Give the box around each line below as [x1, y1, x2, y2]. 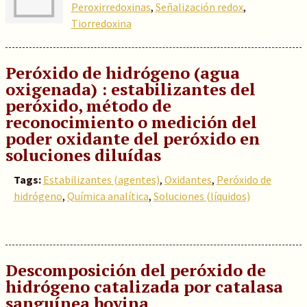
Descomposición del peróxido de [5, 259, 266, 281]
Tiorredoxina [71, 16, 132, 30]
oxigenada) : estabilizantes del [5, 78, 256, 100]
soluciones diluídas [5, 144, 161, 166]
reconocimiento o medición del [5, 111, 257, 133]
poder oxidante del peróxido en [5, 127, 260, 149]
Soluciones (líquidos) [153, 189, 250, 203]
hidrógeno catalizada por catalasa [5, 275, 283, 297]
